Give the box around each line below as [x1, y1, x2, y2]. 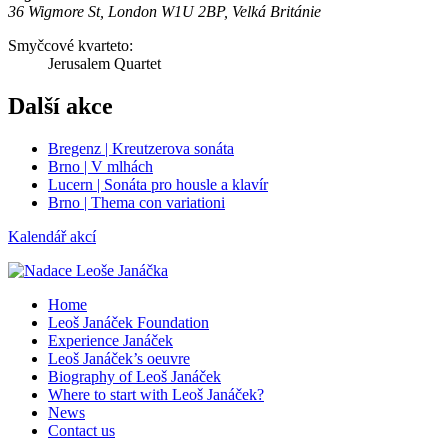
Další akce [8, 93, 113, 119]
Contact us [48, 421, 115, 439]
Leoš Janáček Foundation [48, 313, 209, 331]
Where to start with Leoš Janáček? [48, 385, 264, 403]
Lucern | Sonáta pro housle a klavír [48, 175, 268, 193]
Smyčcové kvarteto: [8, 37, 133, 55]
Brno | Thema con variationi [48, 193, 225, 211]
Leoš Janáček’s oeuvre [48, 349, 190, 367]
